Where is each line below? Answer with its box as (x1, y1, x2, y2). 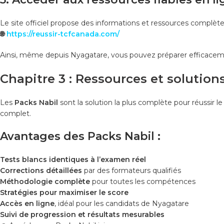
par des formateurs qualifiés (82, 165, 181, 175)
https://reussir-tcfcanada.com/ (6, 29, 119, 38)
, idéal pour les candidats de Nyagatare (54, 198, 189, 208)
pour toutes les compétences (90, 176, 195, 186)
